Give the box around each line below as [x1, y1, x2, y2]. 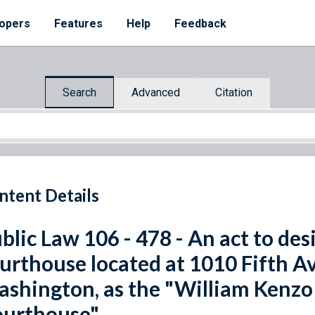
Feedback [174, 17, 226, 30]
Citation [215, 85, 252, 99]
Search [63, 85, 96, 99]
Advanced [131, 85, 180, 99]
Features [54, 17, 103, 30]
